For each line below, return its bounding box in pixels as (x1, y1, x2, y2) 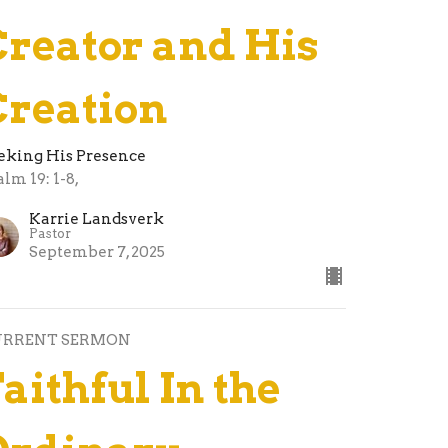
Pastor (29, 225, 72, 241)
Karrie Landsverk (29, 209, 165, 228)
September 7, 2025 (29, 242, 166, 261)
